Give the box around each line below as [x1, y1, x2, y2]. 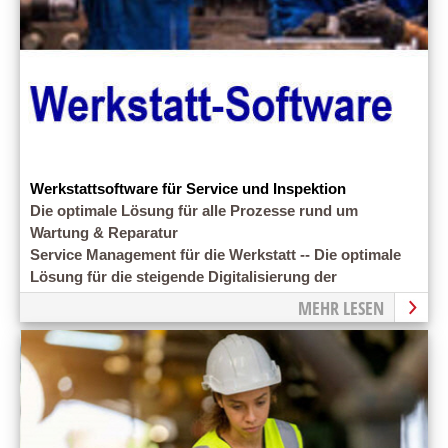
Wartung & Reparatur [30, 224, 178, 241]
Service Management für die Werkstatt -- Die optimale [30, 246, 401, 263]
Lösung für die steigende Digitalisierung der [30, 268, 337, 285]
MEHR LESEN [298, 295, 384, 320]
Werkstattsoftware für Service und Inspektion [30, 180, 346, 197]
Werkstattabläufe [30, 290, 148, 307]
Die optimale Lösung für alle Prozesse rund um [30, 202, 358, 219]
